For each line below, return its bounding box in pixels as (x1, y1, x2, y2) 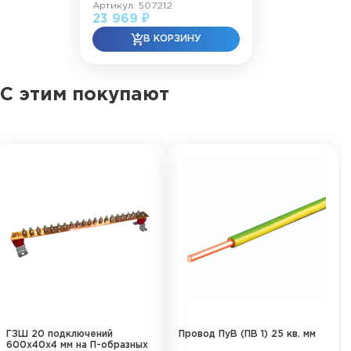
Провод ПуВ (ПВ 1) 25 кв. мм (179, 330, 316, 338)
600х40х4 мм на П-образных (6, 341, 148, 349)
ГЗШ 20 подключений (6, 330, 113, 338)
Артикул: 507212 (92, 2, 172, 10)
